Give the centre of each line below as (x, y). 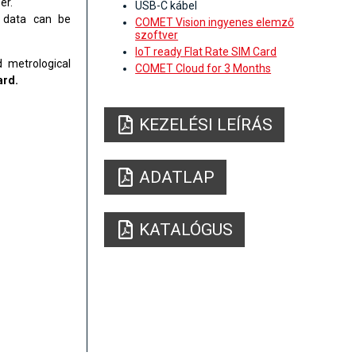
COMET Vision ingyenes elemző (215, 23)
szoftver (157, 35)
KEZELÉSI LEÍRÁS (206, 125)
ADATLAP (177, 178)
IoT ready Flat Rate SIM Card (206, 52)
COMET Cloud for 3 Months (203, 69)
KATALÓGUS (186, 230)
